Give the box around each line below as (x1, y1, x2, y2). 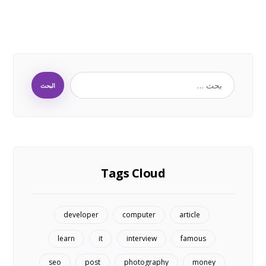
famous (180, 233, 206, 244)
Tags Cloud (101, 165, 165, 182)
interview (126, 233, 157, 244)
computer (122, 210, 156, 220)
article (179, 210, 200, 220)
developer (64, 210, 99, 220)
